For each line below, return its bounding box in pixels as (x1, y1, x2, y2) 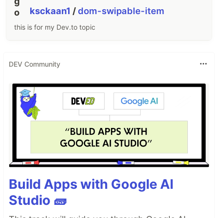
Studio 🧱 (9, 192, 67, 208)
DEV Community (9, 59, 60, 68)
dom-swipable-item (78, 5, 165, 17)
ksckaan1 (30, 5, 73, 17)
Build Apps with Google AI (9, 176, 174, 192)
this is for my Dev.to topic (14, 23, 95, 32)
